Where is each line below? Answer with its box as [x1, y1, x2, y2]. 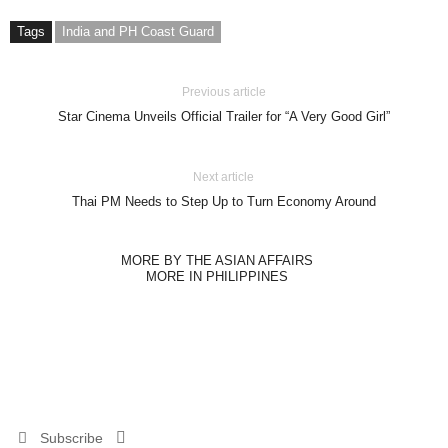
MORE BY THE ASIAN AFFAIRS [120, 253, 313, 269]
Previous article [181, 85, 266, 100]
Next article [193, 170, 255, 185]
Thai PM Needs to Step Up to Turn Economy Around [71, 194, 376, 210]
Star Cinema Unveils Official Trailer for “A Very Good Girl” [57, 109, 390, 125]
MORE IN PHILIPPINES [145, 269, 288, 285]
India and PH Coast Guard [62, 24, 214, 40]
